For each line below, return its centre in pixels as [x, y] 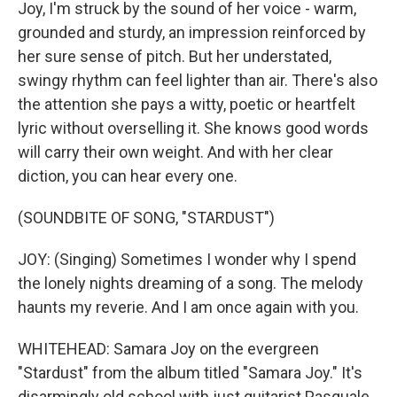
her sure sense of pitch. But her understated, [175, 56]
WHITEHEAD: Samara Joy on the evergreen [168, 349]
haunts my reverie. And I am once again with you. [188, 307]
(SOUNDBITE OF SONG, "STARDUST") [146, 218]
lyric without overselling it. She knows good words [193, 128]
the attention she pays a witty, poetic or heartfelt [187, 104]
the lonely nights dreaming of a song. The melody [191, 283]
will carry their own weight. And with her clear [175, 152]
